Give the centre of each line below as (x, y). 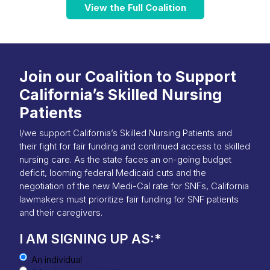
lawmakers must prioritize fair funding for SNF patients (129, 199)
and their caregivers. (61, 212)
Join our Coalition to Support (128, 76)
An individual (57, 259)
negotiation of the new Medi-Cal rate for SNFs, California (134, 186)
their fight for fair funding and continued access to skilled (135, 146)
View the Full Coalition (135, 7)
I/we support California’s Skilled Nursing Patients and (126, 133)
